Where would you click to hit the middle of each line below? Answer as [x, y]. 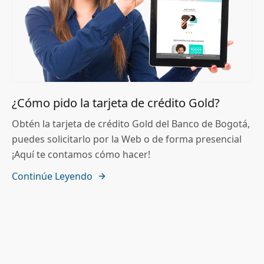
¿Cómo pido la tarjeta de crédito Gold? [116, 103]
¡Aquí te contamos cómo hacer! [81, 155]
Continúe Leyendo [52, 176]
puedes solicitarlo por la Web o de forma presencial [127, 139]
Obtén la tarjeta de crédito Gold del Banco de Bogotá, [131, 124]
